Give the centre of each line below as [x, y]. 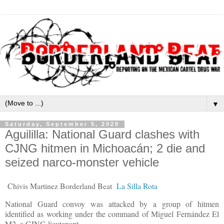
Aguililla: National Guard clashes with [102, 134]
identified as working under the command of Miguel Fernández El [112, 214]
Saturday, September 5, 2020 [62, 124]
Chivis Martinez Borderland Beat [61, 186]
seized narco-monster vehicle [82, 162]
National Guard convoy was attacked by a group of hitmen [112, 204]
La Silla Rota [137, 186]
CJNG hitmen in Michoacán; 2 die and [105, 148]
